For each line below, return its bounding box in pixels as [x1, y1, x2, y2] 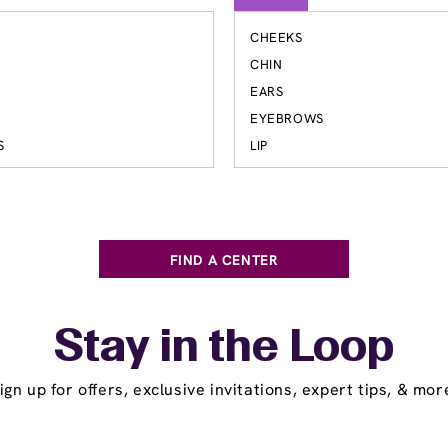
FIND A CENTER [169, 251, 279, 269]
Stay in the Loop [54, 329, 394, 369]
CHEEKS [250, 29, 303, 46]
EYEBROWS [250, 110, 324, 127]
